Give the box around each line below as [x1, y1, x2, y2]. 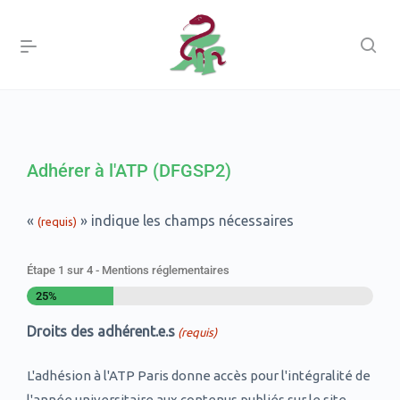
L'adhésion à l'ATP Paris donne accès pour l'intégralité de [27, 367, 371, 383]
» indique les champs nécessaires [77, 212, 294, 229]
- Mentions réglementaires [93, 263, 229, 277]
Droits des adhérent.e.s [27, 322, 175, 339]
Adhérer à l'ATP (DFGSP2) [27, 160, 231, 181]
